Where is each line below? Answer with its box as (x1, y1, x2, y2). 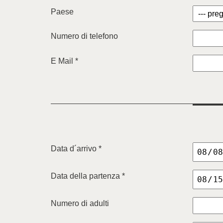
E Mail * (51, 57, 78, 65)
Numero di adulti (51, 199, 109, 208)
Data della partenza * (51, 172, 125, 181)
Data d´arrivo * (51, 144, 102, 153)
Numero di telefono (51, 32, 118, 40)
